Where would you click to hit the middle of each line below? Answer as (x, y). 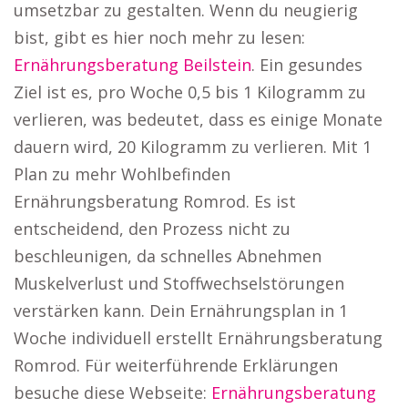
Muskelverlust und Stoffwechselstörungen (179, 283)
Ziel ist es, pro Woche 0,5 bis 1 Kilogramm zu (190, 92)
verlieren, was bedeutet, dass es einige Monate (198, 119)
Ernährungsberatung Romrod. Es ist (155, 201)
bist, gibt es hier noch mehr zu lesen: (159, 37)
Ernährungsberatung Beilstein (133, 65)
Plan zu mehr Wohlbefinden (122, 174)
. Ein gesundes (307, 65)
